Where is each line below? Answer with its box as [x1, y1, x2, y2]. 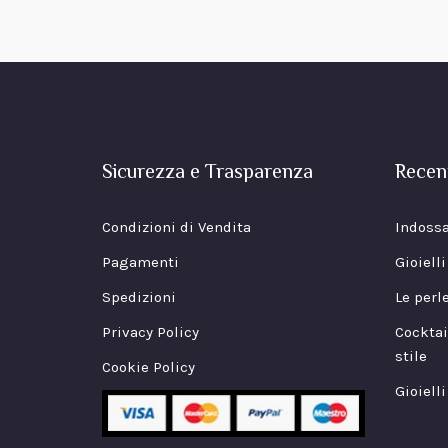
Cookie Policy [102, 358, 195, 377]
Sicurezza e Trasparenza [102, 158, 313, 190]
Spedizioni [102, 288, 176, 307]
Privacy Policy [102, 323, 199, 342]
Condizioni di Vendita [102, 218, 251, 237]
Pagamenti [102, 253, 179, 272]
